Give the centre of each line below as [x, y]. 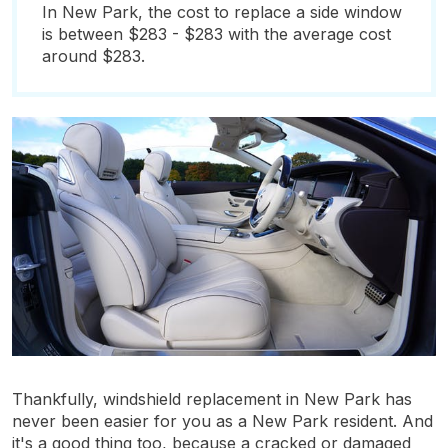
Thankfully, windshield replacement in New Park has [212, 398]
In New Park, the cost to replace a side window [222, 12]
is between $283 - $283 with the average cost [216, 34]
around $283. [93, 56]
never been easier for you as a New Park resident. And [222, 420]
